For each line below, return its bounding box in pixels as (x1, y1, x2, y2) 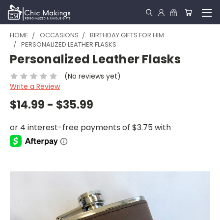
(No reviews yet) (64, 71, 121, 81)
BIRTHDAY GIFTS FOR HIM (90, 30, 164, 40)
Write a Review (10, 81, 60, 91)
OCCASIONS (40, 30, 79, 40)
